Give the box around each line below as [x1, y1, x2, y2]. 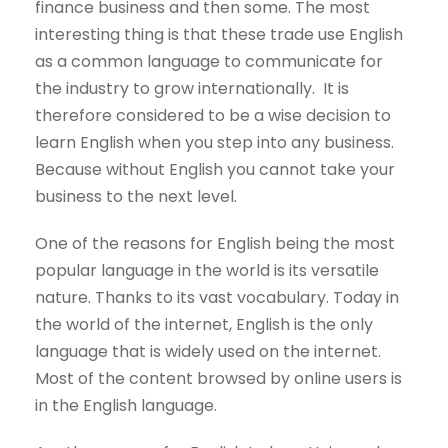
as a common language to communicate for [35, 50, 383, 74]
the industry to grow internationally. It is [35, 77, 349, 101]
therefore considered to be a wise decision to [35, 104, 391, 128]
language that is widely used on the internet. [35, 340, 381, 364]
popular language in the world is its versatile [35, 259, 379, 283]
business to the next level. [35, 185, 241, 209]
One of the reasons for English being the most [35, 232, 395, 256]
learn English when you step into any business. [35, 131, 394, 155]
